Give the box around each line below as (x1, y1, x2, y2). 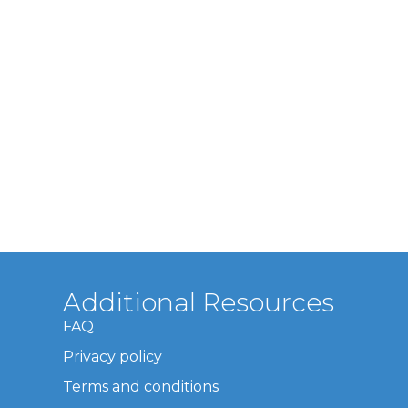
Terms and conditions (63, 377, 219, 395)
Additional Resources (63, 286, 335, 318)
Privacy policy (63, 347, 163, 365)
